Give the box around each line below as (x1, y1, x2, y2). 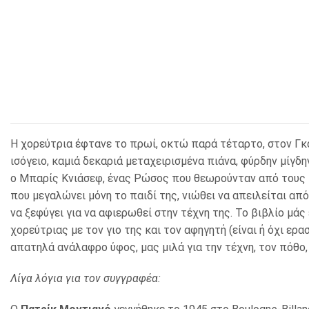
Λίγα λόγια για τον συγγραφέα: (10, 271, 161, 285)
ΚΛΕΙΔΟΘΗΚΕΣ (26, 7, 89, 19)
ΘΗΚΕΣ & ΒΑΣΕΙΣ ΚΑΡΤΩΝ (26, 27, 138, 39)
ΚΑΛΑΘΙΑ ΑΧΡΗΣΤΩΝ (26, 48, 117, 59)
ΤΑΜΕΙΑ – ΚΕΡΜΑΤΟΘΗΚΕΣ (26, 68, 146, 79)
